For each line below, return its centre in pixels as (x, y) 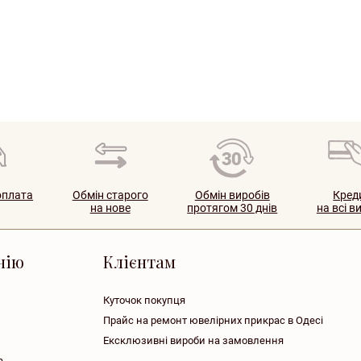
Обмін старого (110, 195)
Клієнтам (139, 262)
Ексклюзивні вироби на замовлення (193, 341)
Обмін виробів (232, 195)
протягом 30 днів (232, 208)
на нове (110, 208)
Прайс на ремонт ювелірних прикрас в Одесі (213, 321)
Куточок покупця (144, 301)
